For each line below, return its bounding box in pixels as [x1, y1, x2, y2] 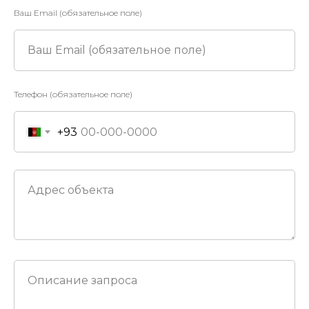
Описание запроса [28, 274, 137, 287]
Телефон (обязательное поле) [14, 89, 132, 99]
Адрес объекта [28, 183, 114, 197]
